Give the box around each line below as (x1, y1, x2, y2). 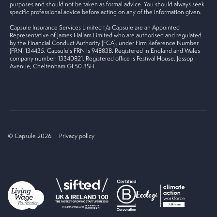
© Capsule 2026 (8, 132, 51, 140)
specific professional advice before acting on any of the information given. (10, 7, 201, 16)
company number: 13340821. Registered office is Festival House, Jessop (10, 54, 193, 62)
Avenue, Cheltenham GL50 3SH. (10, 62, 96, 70)
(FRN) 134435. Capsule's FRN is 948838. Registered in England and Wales (10, 46, 200, 55)
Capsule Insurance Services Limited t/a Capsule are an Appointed (10, 23, 180, 31)
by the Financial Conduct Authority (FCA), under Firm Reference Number (10, 38, 199, 47)
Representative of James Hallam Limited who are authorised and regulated (10, 31, 201, 39)
